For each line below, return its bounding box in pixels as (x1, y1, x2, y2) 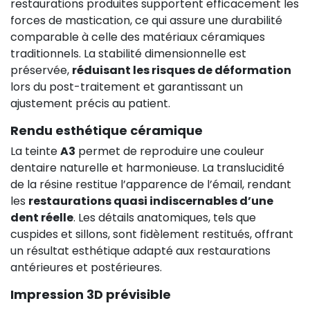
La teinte (10, 143, 60, 159)
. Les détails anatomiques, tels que (73, 209, 256, 226)
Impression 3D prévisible (10, 285, 171, 303)
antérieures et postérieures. (10, 259, 162, 275)
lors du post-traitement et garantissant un (10, 78, 243, 95)
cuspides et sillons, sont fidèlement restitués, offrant (10, 226, 293, 242)
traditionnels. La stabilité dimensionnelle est (10, 45, 246, 62)
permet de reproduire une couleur (75, 143, 264, 159)
